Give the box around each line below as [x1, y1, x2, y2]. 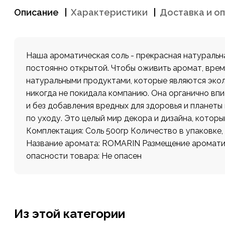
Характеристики [71, 7, 148, 18]
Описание [14, 7, 59, 18]
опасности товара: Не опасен [26, 151, 142, 161]
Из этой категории [14, 206, 125, 221]
